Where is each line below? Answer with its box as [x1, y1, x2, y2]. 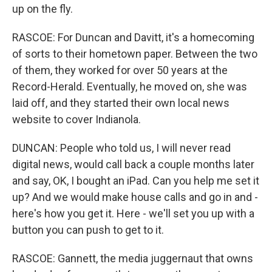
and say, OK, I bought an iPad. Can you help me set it [12, 174, 259, 187]
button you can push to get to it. [12, 223, 164, 236]
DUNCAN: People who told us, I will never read [12, 141, 231, 154]
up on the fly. [12, 2, 73, 15]
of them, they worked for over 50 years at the [12, 64, 228, 76]
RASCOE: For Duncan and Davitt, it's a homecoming [12, 31, 254, 44]
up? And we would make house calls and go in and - [12, 191, 258, 203]
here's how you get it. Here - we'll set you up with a [12, 207, 254, 220]
